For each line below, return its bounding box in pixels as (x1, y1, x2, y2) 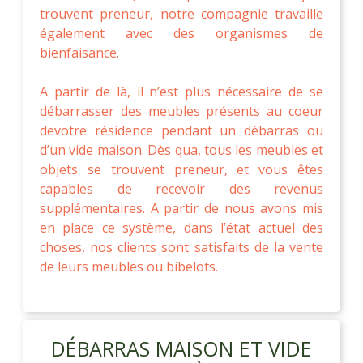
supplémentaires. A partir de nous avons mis (40, 199, 323, 217)
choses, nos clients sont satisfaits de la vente (40, 237, 323, 256)
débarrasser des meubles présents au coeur (40, 101, 323, 120)
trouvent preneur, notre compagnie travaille (40, 4, 323, 23)
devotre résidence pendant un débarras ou (40, 121, 323, 139)
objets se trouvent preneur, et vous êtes (40, 160, 323, 178)
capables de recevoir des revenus (40, 179, 323, 198)
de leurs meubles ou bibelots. (40, 257, 218, 275)
